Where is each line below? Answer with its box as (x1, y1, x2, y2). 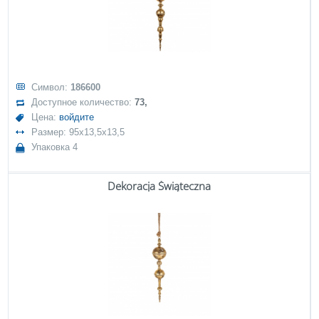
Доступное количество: (31, 97, 135, 108)
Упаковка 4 (31, 142, 78, 152)
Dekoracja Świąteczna (108, 179, 211, 193)
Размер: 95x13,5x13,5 (31, 127, 125, 137)
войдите (59, 112, 95, 122)
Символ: (31, 82, 71, 93)
